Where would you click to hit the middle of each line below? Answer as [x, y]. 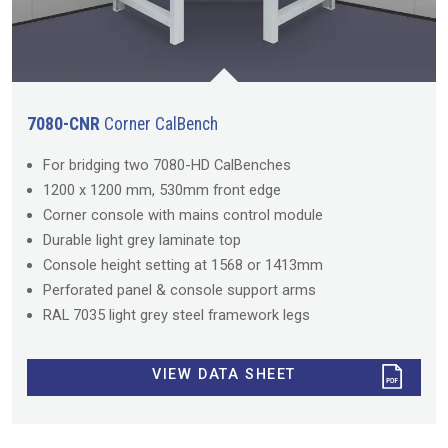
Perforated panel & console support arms [179, 289]
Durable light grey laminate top [142, 239]
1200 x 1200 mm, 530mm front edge [162, 189]
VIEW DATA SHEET [223, 374]
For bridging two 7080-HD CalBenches [167, 164]
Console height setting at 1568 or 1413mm [183, 264]
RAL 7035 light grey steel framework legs [176, 314]
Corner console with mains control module [183, 214]
